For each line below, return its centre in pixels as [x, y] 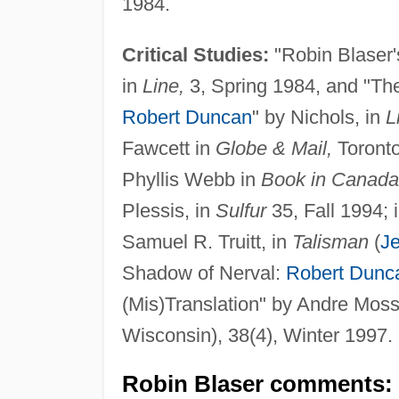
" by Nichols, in [318, 118]
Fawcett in [168, 149]
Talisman [330, 242]
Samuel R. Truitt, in [207, 242]
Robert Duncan [187, 118]
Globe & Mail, [273, 149]
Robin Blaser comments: [257, 384]
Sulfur [240, 211]
